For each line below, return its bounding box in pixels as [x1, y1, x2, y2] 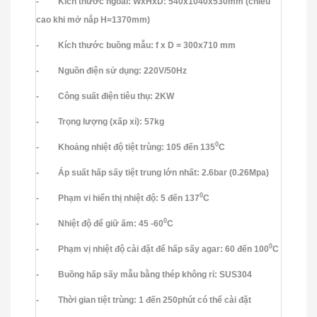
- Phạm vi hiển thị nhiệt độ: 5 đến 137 [36, 192, 200, 203]
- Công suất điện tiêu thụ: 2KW [36, 91, 174, 101]
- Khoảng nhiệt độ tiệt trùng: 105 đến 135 [36, 142, 215, 152]
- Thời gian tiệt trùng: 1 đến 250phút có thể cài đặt [36, 294, 251, 305]
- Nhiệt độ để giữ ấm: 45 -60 [36, 218, 163, 229]
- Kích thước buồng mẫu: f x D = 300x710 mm [36, 40, 236, 50]
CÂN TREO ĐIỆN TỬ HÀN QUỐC [83, 18, 234, 30]
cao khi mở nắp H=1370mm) [36, 14, 150, 25]
